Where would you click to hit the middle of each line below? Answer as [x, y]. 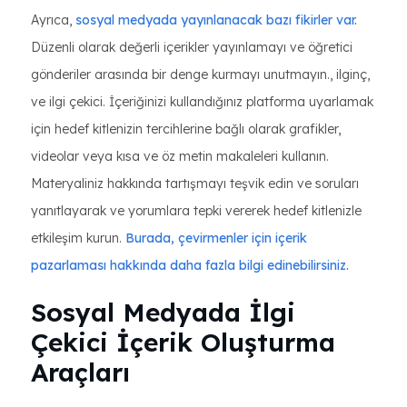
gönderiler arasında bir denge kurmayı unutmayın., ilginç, [200, 74]
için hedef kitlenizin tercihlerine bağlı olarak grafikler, [186, 129]
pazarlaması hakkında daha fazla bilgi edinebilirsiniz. [190, 265]
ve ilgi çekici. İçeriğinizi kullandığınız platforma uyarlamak [202, 102]
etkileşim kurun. [78, 238]
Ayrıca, [53, 20]
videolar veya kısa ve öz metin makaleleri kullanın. [180, 156]
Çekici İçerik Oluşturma [183, 342]
